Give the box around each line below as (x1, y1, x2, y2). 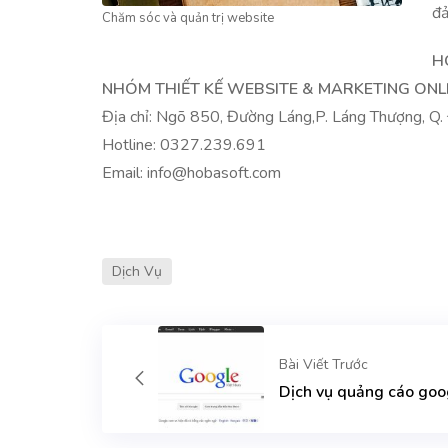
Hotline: (102, 133, 160, 156)
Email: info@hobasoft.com (102, 161, 281, 184)
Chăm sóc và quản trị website (102, 8, 274, 27)
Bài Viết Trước (279, 354, 369, 374)
